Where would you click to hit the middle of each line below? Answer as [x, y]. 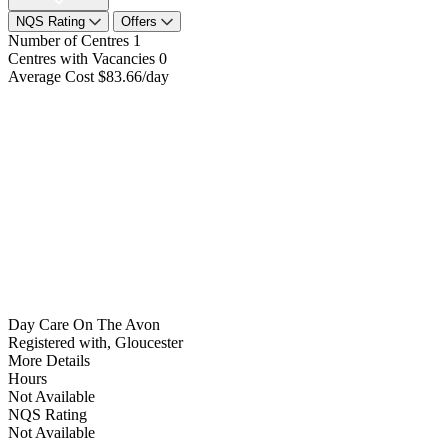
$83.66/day [133, 76]
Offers [141, 21]
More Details [49, 360]
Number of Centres [68, 40]
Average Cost [51, 76]
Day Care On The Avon [84, 324]
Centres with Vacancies [81, 58]
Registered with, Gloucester [95, 342]
